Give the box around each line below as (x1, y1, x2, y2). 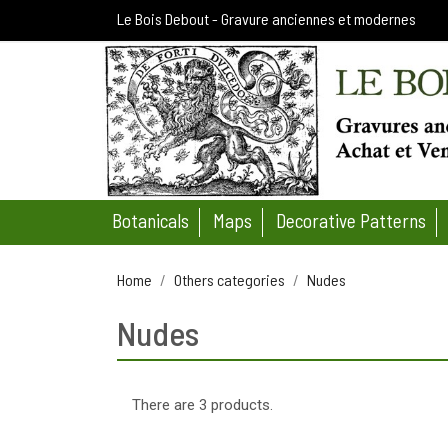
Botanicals (112, 208, 189, 232)
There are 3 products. (132, 395, 273, 414)
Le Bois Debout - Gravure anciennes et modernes (117, 9, 416, 28)
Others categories (174, 269, 285, 289)
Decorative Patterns (276, 208, 426, 232)
